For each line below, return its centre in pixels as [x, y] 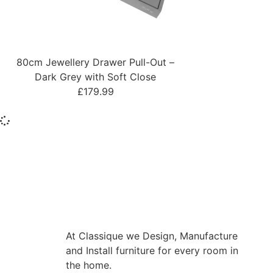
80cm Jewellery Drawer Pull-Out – [96, 62]
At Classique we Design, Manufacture [151, 236]
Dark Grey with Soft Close [96, 76]
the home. [90, 265]
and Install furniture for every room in [152, 250]
